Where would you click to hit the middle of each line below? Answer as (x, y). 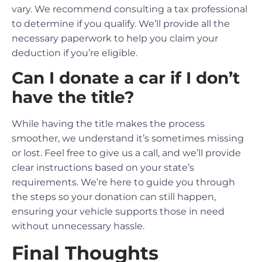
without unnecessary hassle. (78, 226)
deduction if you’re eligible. (75, 53)
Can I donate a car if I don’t (126, 78)
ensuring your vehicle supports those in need (118, 212)
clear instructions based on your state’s (103, 168)
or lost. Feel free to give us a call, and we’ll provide (126, 153)
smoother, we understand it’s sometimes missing (128, 139)
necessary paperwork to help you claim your (115, 38)
